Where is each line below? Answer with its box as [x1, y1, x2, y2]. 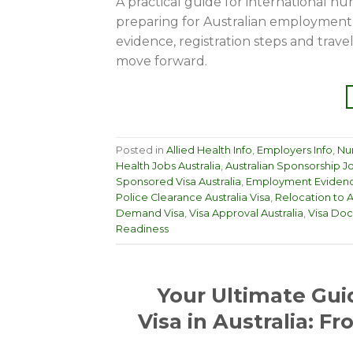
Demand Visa [116, 207, 184, 220]
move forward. [116, 54, 207, 69]
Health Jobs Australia [116, 160, 221, 173]
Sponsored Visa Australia [116, 176, 241, 188]
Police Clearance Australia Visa [116, 191, 270, 204]
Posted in [116, 144, 166, 157]
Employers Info [257, 144, 333, 157]
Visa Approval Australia [189, 207, 303, 220]
